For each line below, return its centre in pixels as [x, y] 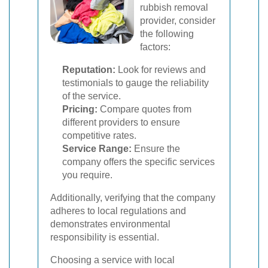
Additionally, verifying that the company [133, 198]
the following [167, 34]
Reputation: [89, 70]
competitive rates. [99, 135]
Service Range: [97, 149]
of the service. [92, 96]
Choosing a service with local [112, 260]
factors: [155, 47]
